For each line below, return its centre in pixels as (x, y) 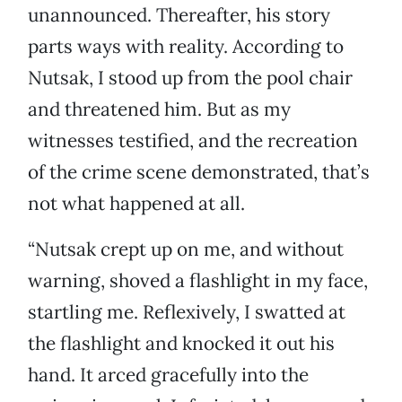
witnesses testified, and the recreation (193, 141)
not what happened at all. (136, 204)
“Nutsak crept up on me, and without (186, 249)
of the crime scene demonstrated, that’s (199, 172)
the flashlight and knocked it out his (181, 344)
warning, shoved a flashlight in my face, (198, 281)
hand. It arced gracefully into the (168, 375)
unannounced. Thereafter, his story (179, 15)
